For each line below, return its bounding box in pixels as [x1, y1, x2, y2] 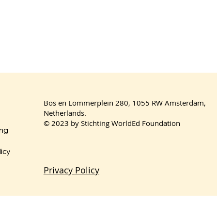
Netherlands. [43, 108, 86, 118]
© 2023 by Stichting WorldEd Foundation [43, 118, 180, 128]
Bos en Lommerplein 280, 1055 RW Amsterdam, [43, 97, 206, 108]
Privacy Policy [43, 164, 99, 176]
